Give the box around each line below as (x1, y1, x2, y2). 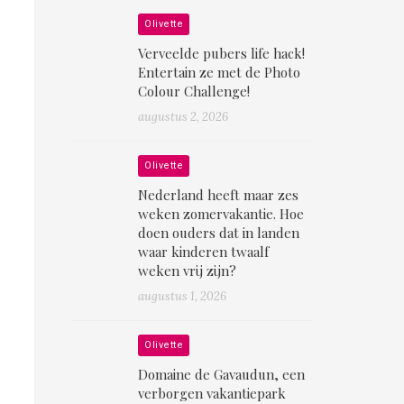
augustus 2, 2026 (138, 109, 229, 125)
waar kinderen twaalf (138, 243, 270, 262)
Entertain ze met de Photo (138, 63, 301, 82)
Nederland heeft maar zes (138, 186, 299, 205)
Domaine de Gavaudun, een (138, 365, 306, 384)
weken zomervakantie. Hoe (138, 205, 305, 224)
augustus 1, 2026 (138, 289, 227, 305)
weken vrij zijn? (138, 262, 237, 280)
